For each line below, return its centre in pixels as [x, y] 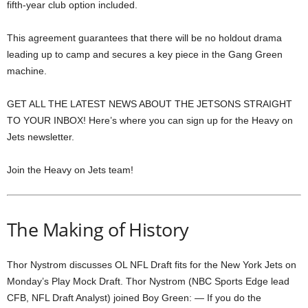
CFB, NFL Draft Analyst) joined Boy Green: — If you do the [134, 297]
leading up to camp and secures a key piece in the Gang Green [145, 54]
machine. [27, 70]
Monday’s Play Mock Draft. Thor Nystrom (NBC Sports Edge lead [148, 281]
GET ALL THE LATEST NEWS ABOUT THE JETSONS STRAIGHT [150, 103]
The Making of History [98, 229]
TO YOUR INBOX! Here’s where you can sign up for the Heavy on [150, 120]
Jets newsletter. [41, 136]
